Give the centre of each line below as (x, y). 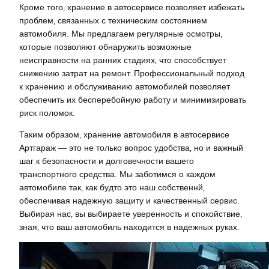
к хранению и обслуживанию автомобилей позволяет (125, 86)
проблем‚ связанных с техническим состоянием (113, 20)
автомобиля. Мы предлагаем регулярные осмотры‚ (121, 33)
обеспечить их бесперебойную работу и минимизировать (133, 99)
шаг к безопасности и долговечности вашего (107, 161)
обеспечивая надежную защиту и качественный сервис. (129, 200)
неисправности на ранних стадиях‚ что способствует (123, 60)
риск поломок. (47, 113)
